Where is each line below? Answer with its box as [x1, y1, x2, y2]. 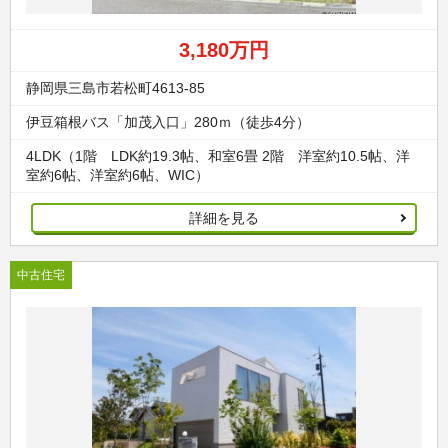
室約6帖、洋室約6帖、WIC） [26, 166, 209, 183]
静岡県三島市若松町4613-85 [26, 79, 205, 96]
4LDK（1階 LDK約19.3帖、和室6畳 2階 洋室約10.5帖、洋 [26, 147, 410, 164]
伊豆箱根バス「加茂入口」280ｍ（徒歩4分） [26, 113, 310, 130]
